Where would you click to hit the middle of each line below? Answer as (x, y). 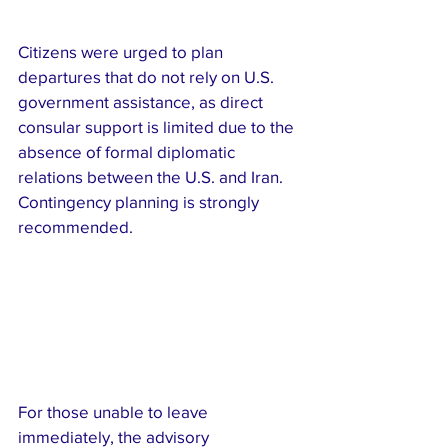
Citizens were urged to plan (122, 52)
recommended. (75, 227)
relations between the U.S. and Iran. (152, 177)
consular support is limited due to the (158, 127)
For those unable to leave (115, 411)
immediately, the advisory (115, 436)
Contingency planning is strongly (140, 202)
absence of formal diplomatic (128, 152)
